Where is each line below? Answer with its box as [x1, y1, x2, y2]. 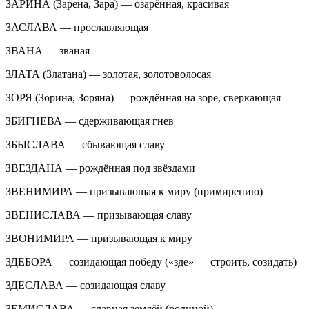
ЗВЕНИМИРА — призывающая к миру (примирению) [6, 185, 263, 197]
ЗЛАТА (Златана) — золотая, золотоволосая [6, 68, 211, 80]
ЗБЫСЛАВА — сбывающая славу [6, 138, 165, 150]
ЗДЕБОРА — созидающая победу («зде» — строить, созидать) [6, 255, 297, 268]
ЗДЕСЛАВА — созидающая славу [6, 279, 166, 291]
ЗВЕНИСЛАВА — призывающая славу [6, 208, 192, 221]
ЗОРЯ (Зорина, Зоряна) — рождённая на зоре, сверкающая [6, 91, 281, 103]
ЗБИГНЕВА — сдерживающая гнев [6, 114, 174, 127]
